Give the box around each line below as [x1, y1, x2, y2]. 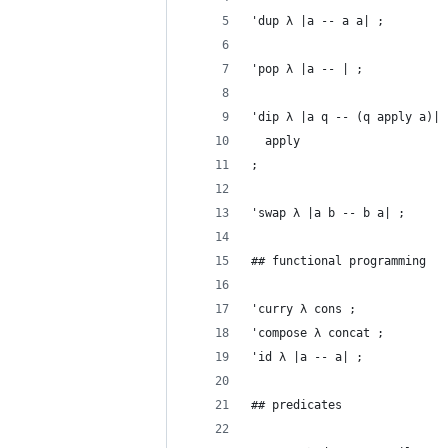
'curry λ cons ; [251, 302, 356, 316]
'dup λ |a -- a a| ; [251, 14, 384, 28]
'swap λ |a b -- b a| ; [251, 206, 405, 220]
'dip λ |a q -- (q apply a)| [251, 110, 440, 124]
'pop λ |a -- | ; [251, 62, 363, 76]
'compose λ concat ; [251, 326, 384, 340]
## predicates [251, 398, 342, 412]
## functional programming [251, 254, 426, 268]
